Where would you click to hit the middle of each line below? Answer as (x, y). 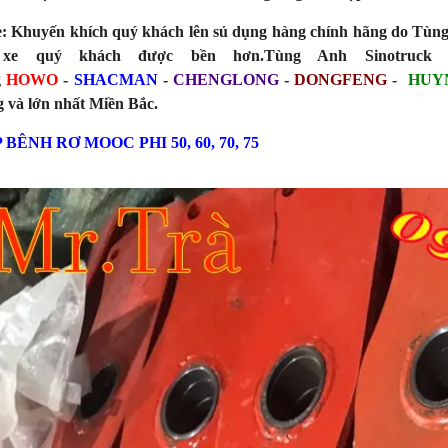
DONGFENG (341, 79)
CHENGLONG (225, 79)
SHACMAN (115, 79)
